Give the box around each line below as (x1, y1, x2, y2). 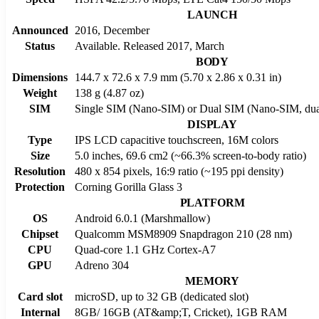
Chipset (21, 227, 58, 240)
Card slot (17, 290, 63, 303)
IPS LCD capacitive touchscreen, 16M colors (75, 133, 278, 146)
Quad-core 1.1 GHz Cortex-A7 (75, 243, 216, 256)
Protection (15, 180, 65, 193)
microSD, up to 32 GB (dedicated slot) (75, 290, 249, 303)
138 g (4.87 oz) (75, 86, 144, 99)
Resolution (14, 164, 66, 177)
